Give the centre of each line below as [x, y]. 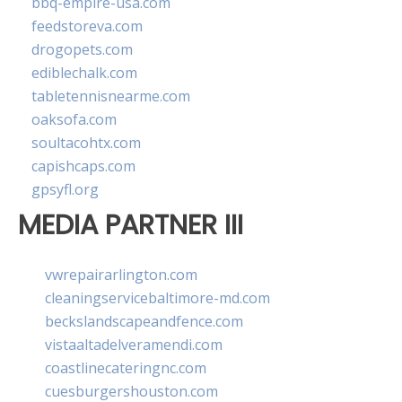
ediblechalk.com [84, 73]
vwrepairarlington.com [121, 274]
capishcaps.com [83, 166]
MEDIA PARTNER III [131, 225]
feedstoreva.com [87, 26]
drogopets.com [82, 50]
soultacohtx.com [86, 143]
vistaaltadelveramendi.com [134, 344]
